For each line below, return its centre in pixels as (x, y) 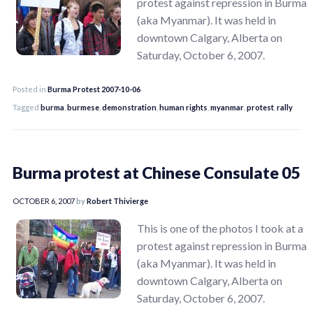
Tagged (27, 107)
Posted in (30, 89)
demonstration (129, 107)
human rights (183, 107)
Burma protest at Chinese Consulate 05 (156, 172)
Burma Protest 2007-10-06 (94, 89)
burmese (83, 107)
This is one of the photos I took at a (220, 228)
